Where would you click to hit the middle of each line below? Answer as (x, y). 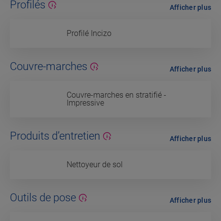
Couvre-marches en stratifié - (116, 95)
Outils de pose (43, 198)
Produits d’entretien (55, 136)
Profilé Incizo (89, 34)
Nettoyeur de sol (95, 165)
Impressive (85, 103)
